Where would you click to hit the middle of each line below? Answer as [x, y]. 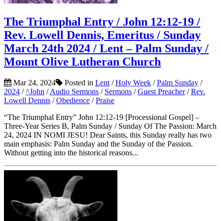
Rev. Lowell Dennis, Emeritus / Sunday [102, 35]
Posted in [79, 82]
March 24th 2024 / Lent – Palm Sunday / [106, 48]
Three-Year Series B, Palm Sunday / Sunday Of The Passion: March [110, 126]
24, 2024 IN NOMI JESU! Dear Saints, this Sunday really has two [108, 135]
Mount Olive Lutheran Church [82, 61]
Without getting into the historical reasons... [71, 152]
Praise [105, 100]
